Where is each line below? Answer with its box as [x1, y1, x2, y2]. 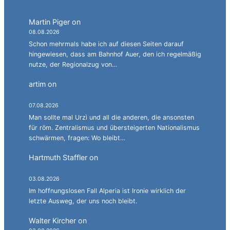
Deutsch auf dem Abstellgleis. [83, 17, 183, 27]
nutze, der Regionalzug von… [29, 60, 117, 68]
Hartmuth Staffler [29, 153, 87, 162]
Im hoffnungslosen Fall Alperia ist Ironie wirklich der [29, 186, 186, 195]
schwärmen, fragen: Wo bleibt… [29, 133, 125, 142]
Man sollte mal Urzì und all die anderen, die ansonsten [29, 113, 194, 121]
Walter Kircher [29, 216, 76, 225]
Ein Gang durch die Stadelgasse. [89, 216, 199, 225]
